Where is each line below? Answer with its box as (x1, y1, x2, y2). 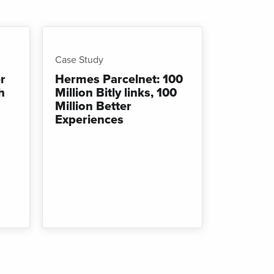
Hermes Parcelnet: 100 (54, 70, 183, 89)
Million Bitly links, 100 (54, 83, 177, 102)
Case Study (54, 53, 103, 67)
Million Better (54, 97, 131, 116)
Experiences (54, 110, 124, 129)
